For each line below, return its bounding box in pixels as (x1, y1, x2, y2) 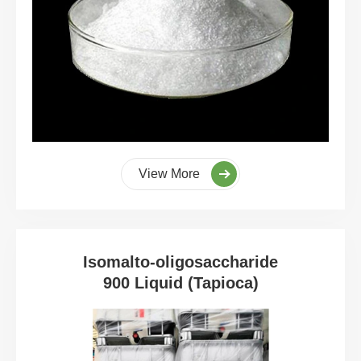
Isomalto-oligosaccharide (83, 252, 278, 271)
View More (139, 166, 203, 180)
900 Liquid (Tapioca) (102, 273, 259, 292)
